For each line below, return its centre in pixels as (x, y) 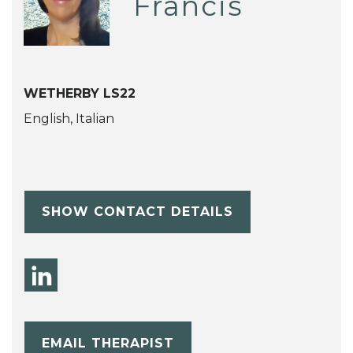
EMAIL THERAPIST (108, 343)
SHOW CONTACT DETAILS (137, 211)
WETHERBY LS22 (80, 93)
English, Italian (69, 118)
